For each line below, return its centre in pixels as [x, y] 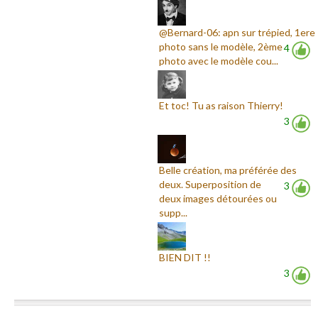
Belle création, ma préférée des [228, 170]
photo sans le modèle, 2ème [221, 46]
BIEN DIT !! [185, 257]
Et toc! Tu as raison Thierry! [221, 105]
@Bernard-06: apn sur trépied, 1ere [237, 32]
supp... [174, 212]
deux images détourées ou [218, 198]
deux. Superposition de [210, 184]
